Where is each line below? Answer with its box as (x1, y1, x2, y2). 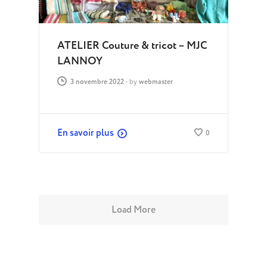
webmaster (138, 77, 173, 87)
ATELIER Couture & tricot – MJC (57, 39, 207, 53)
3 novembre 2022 (70, 77, 124, 87)
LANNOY (57, 54, 103, 69)
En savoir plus (57, 127, 114, 139)
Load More (111, 204, 156, 216)
